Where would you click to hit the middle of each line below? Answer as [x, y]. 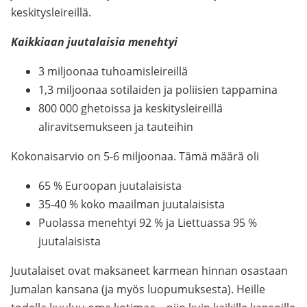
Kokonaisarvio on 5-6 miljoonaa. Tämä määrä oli [135, 156]
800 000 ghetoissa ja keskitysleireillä [131, 108]
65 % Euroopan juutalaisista [110, 186]
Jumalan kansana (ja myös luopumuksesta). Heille [138, 289]
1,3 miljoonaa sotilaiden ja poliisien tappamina [158, 90]
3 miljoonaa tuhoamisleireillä [113, 71]
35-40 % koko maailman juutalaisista [132, 204]
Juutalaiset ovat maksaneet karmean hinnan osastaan [149, 271]
